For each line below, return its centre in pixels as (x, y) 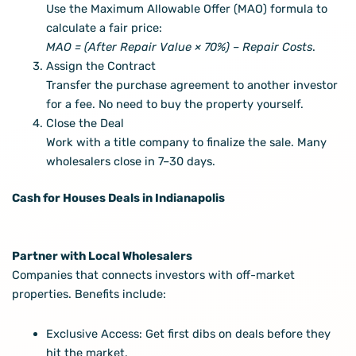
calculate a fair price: (104, 27)
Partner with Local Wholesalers (102, 256)
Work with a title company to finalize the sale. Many (187, 142)
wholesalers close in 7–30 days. (131, 161)
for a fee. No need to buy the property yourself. (175, 104)
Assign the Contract (101, 66)
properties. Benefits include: (89, 294)
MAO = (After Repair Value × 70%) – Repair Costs (180, 46)
